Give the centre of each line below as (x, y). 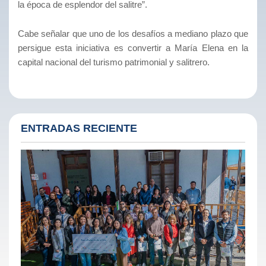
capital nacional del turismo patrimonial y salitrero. (114, 62)
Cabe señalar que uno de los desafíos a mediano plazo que (133, 33)
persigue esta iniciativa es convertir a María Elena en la (133, 47)
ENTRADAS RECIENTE (79, 128)
